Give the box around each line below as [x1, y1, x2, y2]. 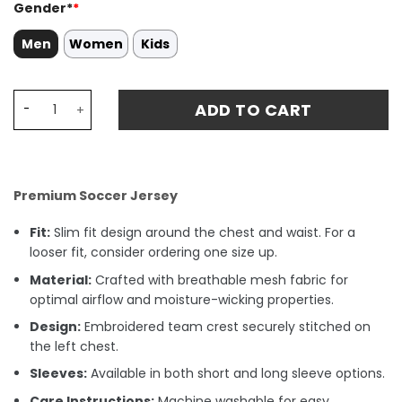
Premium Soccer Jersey [13, 186, 178, 205]
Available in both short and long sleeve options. [87, 364, 386, 383]
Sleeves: [30, 364, 88, 383]
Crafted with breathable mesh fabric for [92, 270, 349, 289]
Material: [30, 270, 92, 289]
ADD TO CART [195, 98, 312, 121]
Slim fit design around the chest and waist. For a [50, 223, 356, 242]
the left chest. [30, 336, 119, 355]
